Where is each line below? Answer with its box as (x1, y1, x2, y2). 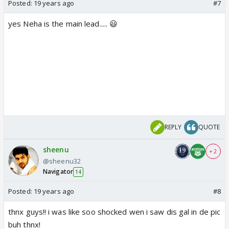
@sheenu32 (43, 156, 81, 166)
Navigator (43, 167, 73, 176)
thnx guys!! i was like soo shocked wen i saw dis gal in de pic (8, 207, 221, 217)
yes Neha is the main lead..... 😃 (8, 18, 118, 29)
